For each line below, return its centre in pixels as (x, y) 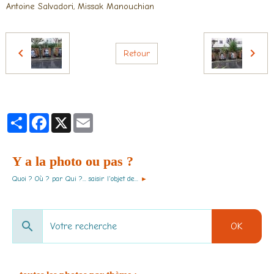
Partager (44, 118)
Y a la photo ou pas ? (73, 161)
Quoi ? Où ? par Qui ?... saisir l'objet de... (75, 179)
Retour (137, 53)
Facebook (68, 118)
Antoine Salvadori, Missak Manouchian (80, 7)
